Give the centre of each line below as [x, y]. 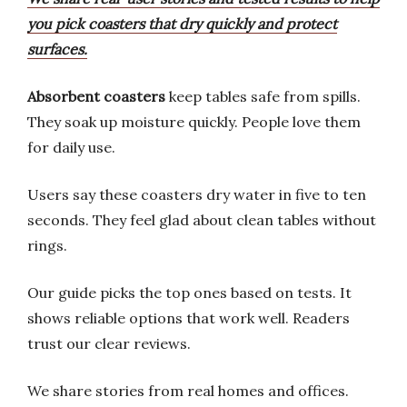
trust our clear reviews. [109, 343]
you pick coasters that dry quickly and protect [182, 24]
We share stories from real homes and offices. [188, 391]
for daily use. [71, 147]
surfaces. [57, 49]
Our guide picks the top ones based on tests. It [189, 293]
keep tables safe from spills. [263, 96]
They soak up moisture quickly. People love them [194, 122]
